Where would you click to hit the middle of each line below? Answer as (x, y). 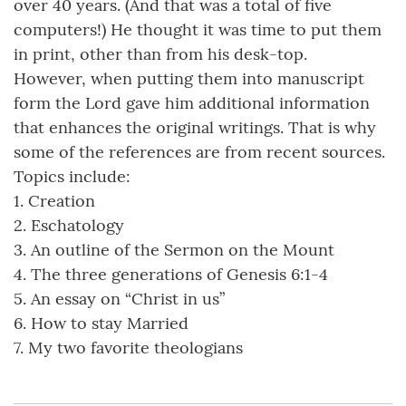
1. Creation (54, 200)
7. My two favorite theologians (128, 347)
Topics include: (72, 176)
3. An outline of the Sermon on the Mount (174, 249)
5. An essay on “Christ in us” (119, 298)
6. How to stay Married (101, 323)
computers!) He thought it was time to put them (198, 29)
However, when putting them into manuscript (189, 78)
